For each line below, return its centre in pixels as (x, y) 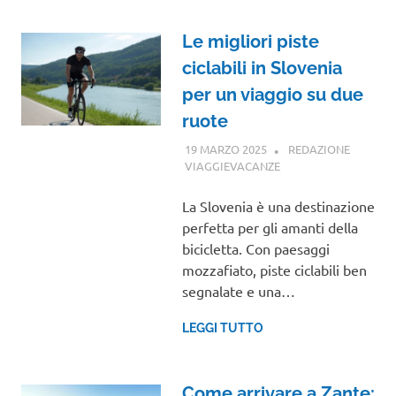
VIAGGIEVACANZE (232, 165)
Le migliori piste (250, 42)
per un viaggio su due (272, 95)
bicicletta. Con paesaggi (255, 248)
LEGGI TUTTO (222, 327)
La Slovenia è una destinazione (278, 206)
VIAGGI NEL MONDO (334, 165)
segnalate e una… (238, 290)
